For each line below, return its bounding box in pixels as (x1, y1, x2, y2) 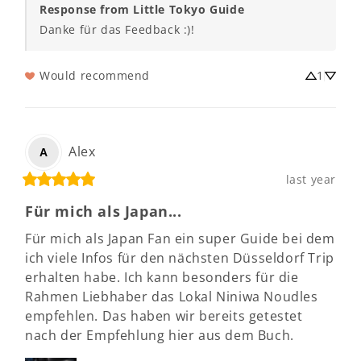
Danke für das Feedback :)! (39, 21, 195, 37)
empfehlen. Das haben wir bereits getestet (25, 306, 303, 325)
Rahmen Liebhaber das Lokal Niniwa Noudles (25, 287, 318, 305)
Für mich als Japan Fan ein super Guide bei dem (25, 229, 335, 247)
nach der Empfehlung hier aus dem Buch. (25, 326, 294, 344)
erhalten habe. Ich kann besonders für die (25, 268, 299, 286)
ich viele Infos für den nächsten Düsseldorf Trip (25, 248, 334, 267)
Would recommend (39, 67, 150, 83)
